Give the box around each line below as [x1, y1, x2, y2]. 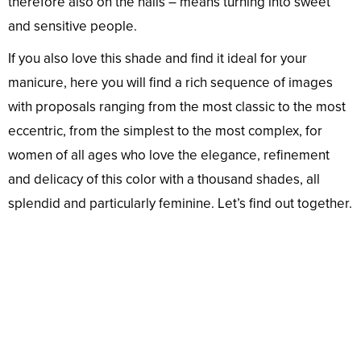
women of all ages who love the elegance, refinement [8, 147, 330, 164]
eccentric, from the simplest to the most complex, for [8, 122, 322, 140]
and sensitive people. [8, 18, 137, 35]
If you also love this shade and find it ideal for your [8, 50, 307, 68]
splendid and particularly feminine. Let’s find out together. [8, 195, 352, 213]
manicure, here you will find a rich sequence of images [8, 74, 333, 92]
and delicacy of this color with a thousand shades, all [8, 171, 320, 189]
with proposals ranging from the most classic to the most [8, 98, 346, 116]
